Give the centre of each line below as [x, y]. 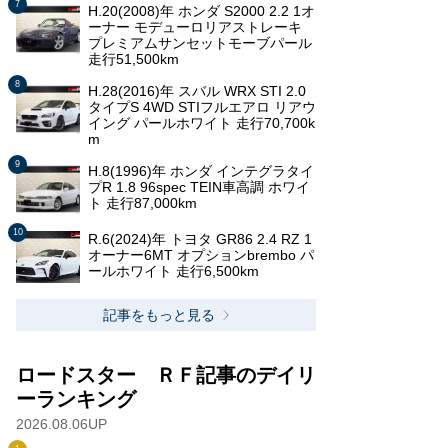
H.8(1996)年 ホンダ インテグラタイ [201, 171]
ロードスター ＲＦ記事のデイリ [166, 375]
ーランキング [76, 399]
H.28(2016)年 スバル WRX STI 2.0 [197, 91]
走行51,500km [133, 59]
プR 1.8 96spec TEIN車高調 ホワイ [199, 187]
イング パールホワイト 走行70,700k [201, 123]
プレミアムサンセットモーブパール [200, 43]
